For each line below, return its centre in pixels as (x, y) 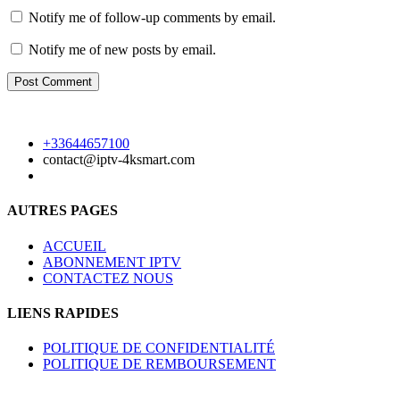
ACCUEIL (75, 246)
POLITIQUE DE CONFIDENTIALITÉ (159, 348)
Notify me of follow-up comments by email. (152, 18)
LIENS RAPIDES (63, 312)
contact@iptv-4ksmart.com (119, 160)
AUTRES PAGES (62, 211)
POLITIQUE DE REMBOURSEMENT (159, 364)
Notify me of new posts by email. (122, 50)
